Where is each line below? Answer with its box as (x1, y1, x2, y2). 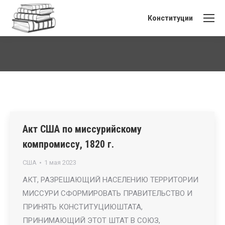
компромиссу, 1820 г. (23, 138, 114, 150)
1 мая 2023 (44, 159, 76, 166)
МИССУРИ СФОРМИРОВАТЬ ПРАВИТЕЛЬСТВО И (23, 189, 192, 198)
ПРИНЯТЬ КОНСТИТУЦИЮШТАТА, (23, 202, 143, 211)
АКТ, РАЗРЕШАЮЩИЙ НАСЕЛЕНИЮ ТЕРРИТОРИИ (23, 175, 198, 184)
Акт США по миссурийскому (23, 123, 142, 135)
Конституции (148, 14, 193, 22)
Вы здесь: (95, 49, 130, 58)
